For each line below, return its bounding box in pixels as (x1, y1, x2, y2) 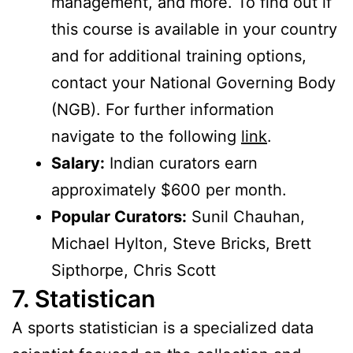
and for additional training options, (51, 46, 307, 66)
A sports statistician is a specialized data (12, 318, 314, 338)
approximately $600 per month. (51, 180, 287, 200)
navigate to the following (51, 127, 241, 147)
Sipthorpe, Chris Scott (51, 261, 216, 281)
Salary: (51, 154, 105, 173)
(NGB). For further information (51, 100, 274, 120)
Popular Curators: (51, 207, 187, 227)
